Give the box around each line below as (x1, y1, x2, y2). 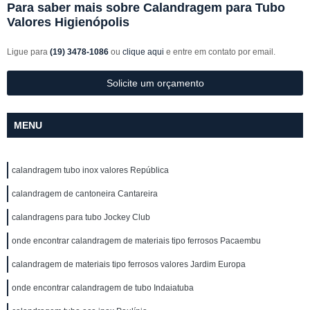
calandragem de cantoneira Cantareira (12, 189, 158, 199)
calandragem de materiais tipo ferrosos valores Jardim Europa (12, 259, 246, 269)
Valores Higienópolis (7, 15, 129, 29)
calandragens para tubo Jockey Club (12, 212, 150, 222)
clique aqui (122, 47, 164, 57)
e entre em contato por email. (164, 47, 275, 57)
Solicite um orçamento (106, 77, 204, 89)
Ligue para (7, 47, 50, 57)
